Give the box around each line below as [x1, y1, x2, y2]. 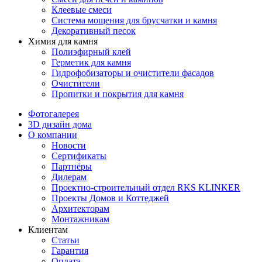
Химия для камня [28, 36, 98, 47]
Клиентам [28, 225, 68, 235]
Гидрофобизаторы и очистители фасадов [51, 68, 214, 78]
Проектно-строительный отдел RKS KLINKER [51, 182, 240, 193]
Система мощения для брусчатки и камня [51, 15, 217, 26]
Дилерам [51, 172, 87, 182]
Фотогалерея [28, 109, 79, 119]
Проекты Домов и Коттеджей [51, 193, 169, 204]
